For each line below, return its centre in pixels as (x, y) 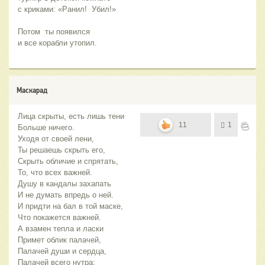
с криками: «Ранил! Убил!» (67, 9)
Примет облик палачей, (59, 240)
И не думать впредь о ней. (66, 195)
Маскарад (32, 90)
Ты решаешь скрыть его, (62, 150)
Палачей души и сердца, (62, 251)
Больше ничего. (46, 128)
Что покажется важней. (59, 218)
